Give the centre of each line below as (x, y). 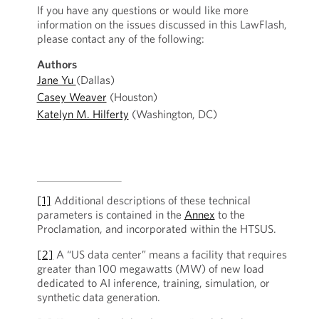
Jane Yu (56, 80)
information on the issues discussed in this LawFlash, (162, 24)
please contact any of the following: (120, 38)
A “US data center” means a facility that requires (170, 254)
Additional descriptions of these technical (151, 200)
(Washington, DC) (173, 114)
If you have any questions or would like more (142, 10)
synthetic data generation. (98, 297)
